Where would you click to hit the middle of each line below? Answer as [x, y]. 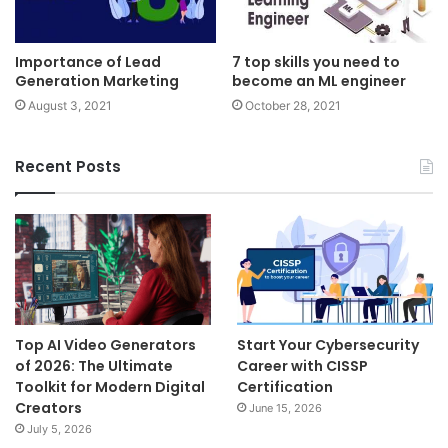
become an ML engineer [319, 81]
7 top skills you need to [316, 62]
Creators [48, 408]
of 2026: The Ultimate [94, 366]
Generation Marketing [97, 81]
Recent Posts [68, 167]
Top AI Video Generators [105, 345]
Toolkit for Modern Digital [110, 387]
